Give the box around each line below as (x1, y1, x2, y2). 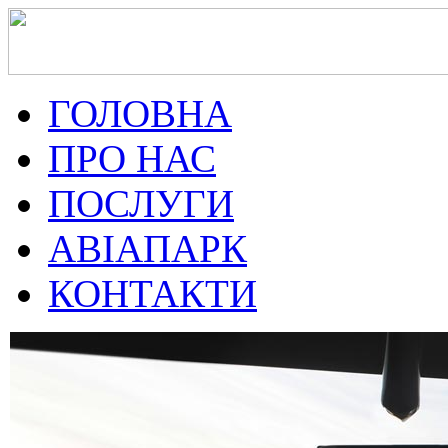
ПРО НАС (48, 137, 216, 180)
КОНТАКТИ (48, 272, 257, 315)
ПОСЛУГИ (48, 182, 234, 225)
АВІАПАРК (48, 227, 247, 270)
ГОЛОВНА (48, 92, 232, 135)
